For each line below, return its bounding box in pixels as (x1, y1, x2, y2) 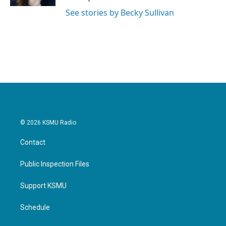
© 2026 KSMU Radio (20, 119, 76, 126)
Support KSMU (20, 181, 67, 190)
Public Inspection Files (20, 159, 89, 168)
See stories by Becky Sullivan (66, 7, 174, 18)
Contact (20, 138, 45, 146)
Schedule (20, 203, 50, 211)
